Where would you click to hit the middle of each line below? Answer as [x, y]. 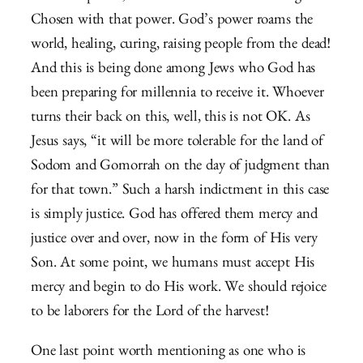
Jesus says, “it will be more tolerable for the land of [177, 143]
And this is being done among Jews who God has [173, 70]
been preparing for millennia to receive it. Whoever [177, 94]
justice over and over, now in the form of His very [174, 240]
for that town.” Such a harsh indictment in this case [180, 191]
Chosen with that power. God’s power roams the [172, 21]
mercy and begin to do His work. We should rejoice [179, 288]
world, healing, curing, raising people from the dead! [181, 45]
